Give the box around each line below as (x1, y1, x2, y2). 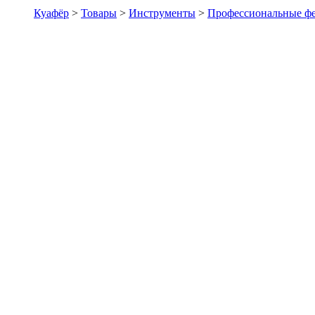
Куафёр (34, 7, 69, 19)
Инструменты (129, 7, 195, 19)
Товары (81, 7, 117, 19)
